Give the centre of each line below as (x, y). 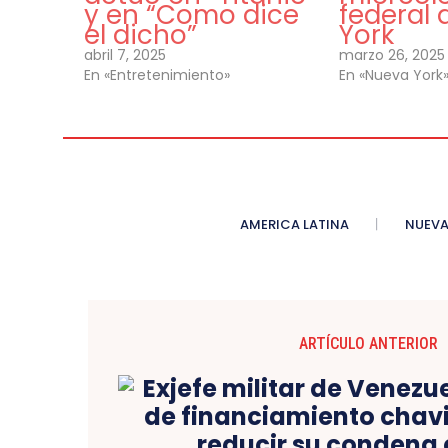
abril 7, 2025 (125, 55)
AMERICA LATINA (294, 225)
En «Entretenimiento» (157, 75)
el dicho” (140, 35)
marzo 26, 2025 (392, 55)
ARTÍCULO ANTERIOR (368, 344)
